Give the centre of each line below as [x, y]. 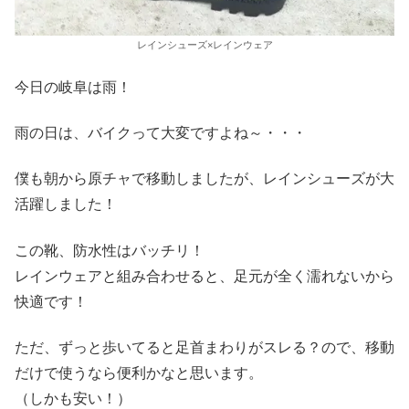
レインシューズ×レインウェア [204, 45]
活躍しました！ [66, 204]
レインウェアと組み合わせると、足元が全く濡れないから [204, 276]
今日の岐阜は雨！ [73, 87]
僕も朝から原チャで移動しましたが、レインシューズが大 [204, 179]
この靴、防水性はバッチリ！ [110, 250]
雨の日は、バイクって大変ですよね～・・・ [161, 133]
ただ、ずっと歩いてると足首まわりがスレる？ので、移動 [204, 348]
